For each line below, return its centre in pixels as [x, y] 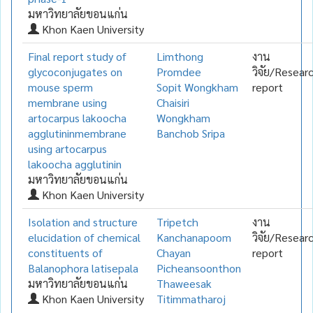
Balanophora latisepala [83, 268]
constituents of [65, 252]
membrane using [67, 102]
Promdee [179, 71]
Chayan [174, 252]
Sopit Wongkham [197, 87]
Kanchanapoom [194, 237]
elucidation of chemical [84, 237]
